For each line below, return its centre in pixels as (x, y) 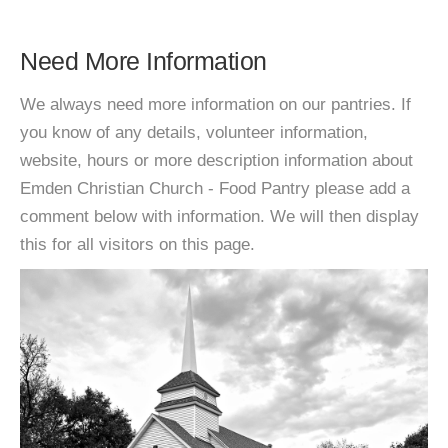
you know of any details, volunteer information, (194, 132)
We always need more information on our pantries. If (215, 104)
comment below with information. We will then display (219, 216)
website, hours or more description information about (216, 160)
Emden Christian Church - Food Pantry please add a (215, 188)
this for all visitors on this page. (137, 244)
